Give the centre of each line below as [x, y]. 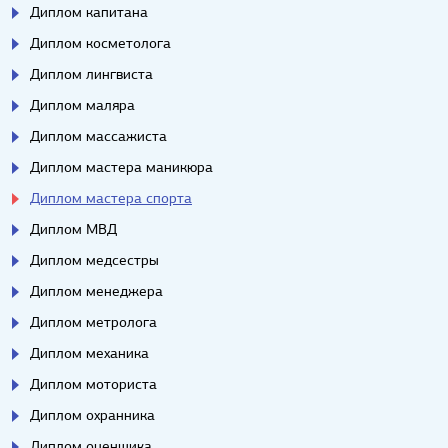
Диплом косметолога [100, 42]
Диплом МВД [73, 228]
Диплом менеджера [96, 290]
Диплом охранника [92, 414]
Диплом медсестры [94, 259]
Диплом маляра [82, 104]
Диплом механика [89, 352]
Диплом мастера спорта [111, 197]
